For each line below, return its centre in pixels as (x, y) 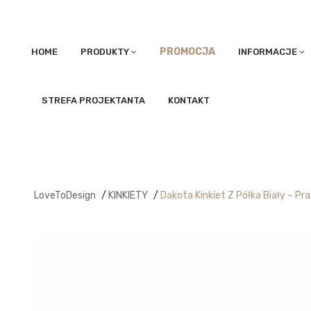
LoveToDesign (65, 195)
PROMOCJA (187, 52)
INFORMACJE (268, 52)
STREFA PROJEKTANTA (93, 100)
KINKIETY (128, 195)
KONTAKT (189, 100)
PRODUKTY (105, 52)
